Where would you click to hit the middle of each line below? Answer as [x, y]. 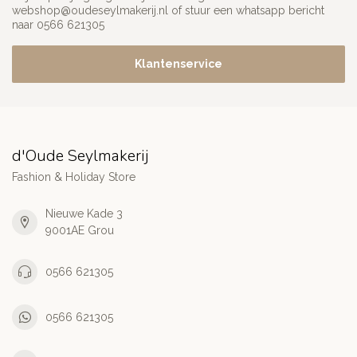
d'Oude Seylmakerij [80, 156]
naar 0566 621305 [58, 25]
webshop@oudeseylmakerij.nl [90, 11]
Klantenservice [178, 64]
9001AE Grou [80, 231]
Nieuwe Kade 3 [84, 214]
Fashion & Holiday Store [74, 177]
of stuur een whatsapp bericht [246, 11]
